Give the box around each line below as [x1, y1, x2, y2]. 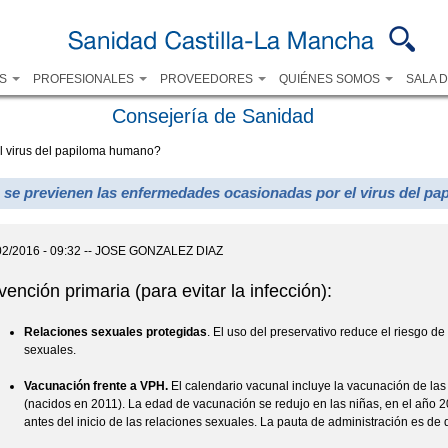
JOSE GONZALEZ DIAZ [95, 243, 223, 258]
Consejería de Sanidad [111, 105, 314, 127]
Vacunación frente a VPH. [24, 378, 172, 393]
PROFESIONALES [32, 72, 137, 86]
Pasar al [181, 4, 220, 15]
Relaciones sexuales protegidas [24, 324, 208, 339]
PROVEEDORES [159, 72, 256, 86]
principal [181, 40, 220, 51]
